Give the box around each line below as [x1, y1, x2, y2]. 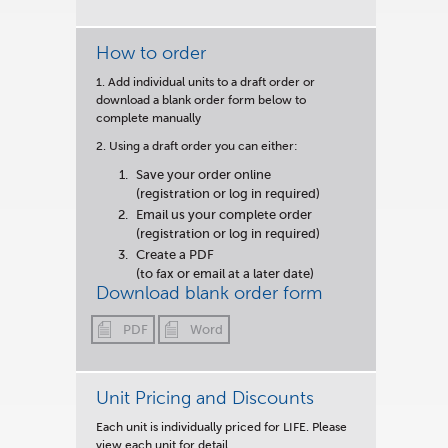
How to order [96, 42, 206, 63]
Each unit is [96, 420, 161, 435]
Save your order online [136, 166, 271, 182]
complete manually [96, 110, 201, 125]
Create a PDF [136, 246, 214, 262]
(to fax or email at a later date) [136, 265, 314, 281]
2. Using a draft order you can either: [96, 138, 298, 153]
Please [312, 420, 347, 435]
